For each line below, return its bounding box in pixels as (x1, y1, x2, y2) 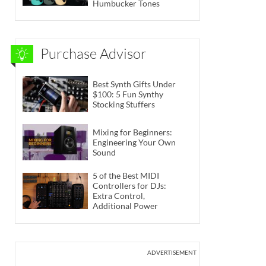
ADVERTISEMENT (147, 248, 197, 256)
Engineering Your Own (93, 137, 176, 148)
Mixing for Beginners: (93, 127, 172, 138)
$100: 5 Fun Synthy (93, 88, 163, 99)
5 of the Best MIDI (93, 170, 159, 181)
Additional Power (93, 201, 158, 211)
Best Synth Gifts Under (93, 78, 176, 89)
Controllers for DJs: (93, 180, 166, 191)
